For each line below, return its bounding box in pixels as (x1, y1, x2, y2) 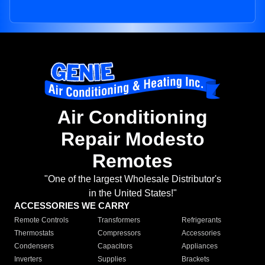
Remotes (92, 150, 173, 172)
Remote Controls (14, 216, 69, 225)
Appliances (181, 242, 218, 251)
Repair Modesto (60, 128, 205, 150)
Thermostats (14, 229, 54, 238)
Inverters (14, 255, 42, 264)
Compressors (98, 229, 141, 238)
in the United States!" (88, 188, 177, 199)
